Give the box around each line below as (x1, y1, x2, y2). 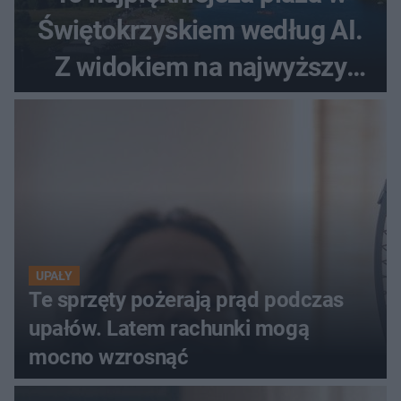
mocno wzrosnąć (29, 344, 189, 370)
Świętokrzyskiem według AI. (38, 13, 363, 46)
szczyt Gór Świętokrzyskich (42, 87, 359, 119)
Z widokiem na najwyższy (54, 50, 347, 82)
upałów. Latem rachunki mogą (29, 315, 310, 341)
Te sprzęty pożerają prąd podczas (29, 286, 344, 312)
